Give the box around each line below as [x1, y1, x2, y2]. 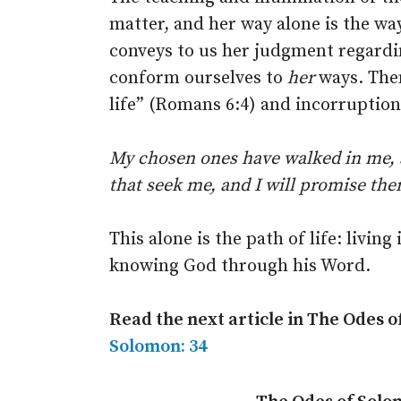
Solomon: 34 [109, 336, 207, 358]
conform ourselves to [109, 67, 287, 90]
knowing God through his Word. [109, 255, 371, 277]
